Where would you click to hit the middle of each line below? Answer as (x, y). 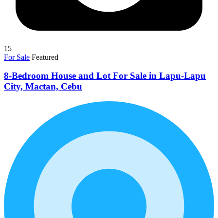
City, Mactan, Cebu (43, 87)
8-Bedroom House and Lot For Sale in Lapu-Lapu (105, 76)
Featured (45, 57)
